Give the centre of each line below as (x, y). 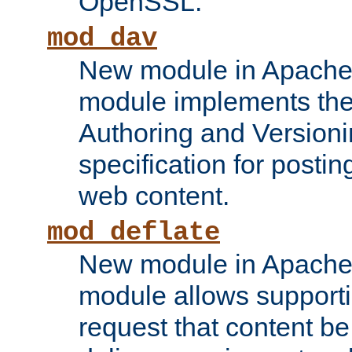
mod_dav (102, 39)
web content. (154, 196)
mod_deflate (134, 233)
